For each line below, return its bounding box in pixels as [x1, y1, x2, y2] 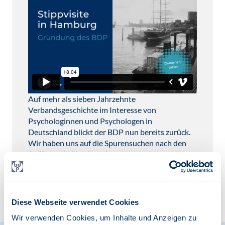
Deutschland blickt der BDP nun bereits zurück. [28, 127, 190, 137]
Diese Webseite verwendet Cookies [12, 198, 139, 206]
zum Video [36, 174, 73, 184]
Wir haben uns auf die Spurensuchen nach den [28, 138, 186, 148]
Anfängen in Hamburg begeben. [28, 149, 137, 159]
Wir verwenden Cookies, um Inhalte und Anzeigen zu [12, 213, 197, 222]
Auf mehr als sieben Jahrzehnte [28, 94, 136, 103]
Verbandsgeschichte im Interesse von [28, 105, 156, 115]
